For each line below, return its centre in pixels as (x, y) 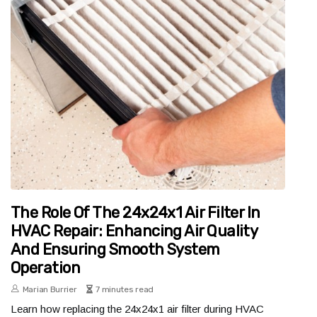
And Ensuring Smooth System (115, 250)
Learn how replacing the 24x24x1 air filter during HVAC (137, 309)
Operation (46, 268)
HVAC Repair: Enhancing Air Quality (134, 231)
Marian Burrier (50, 290)
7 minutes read (125, 290)
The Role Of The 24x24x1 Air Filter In (136, 213)
